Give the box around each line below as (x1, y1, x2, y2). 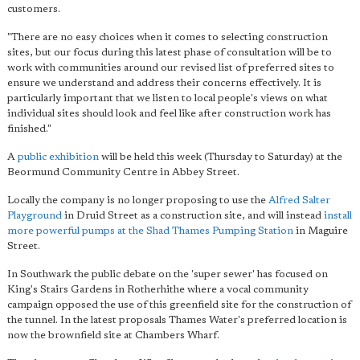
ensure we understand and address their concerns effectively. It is (7, 77, 321, 88)
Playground (7, 210, 62, 221)
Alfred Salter (268, 194, 330, 206)
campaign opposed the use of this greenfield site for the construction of (7, 299, 351, 310)
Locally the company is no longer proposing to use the (7, 194, 268, 206)
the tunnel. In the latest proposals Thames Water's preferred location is (7, 314, 347, 325)
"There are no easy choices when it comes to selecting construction (7, 31, 328, 43)
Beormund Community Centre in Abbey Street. (7, 166, 239, 178)
